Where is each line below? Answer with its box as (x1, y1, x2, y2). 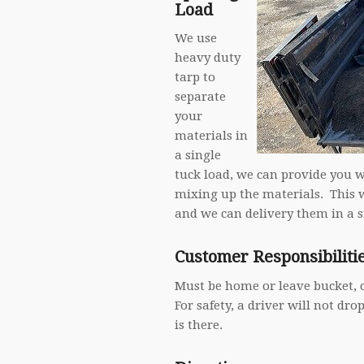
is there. (175, 318, 223, 332)
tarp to (175, 70, 216, 85)
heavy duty (175, 50, 241, 66)
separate (175, 89, 227, 105)
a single (175, 148, 222, 163)
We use (175, 31, 218, 46)
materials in (175, 128, 249, 144)
